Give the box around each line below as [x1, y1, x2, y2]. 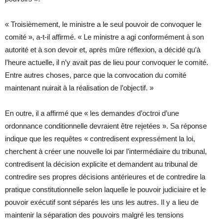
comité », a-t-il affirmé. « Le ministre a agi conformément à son [5, 32, 204, 41]
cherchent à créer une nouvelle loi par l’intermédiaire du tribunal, [5, 147, 207, 155]
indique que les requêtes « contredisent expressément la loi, [5, 134, 195, 143]
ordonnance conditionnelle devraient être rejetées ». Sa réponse [5, 121, 207, 130]
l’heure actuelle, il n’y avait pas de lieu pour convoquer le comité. [5, 58, 208, 66]
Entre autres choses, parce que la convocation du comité [5, 70, 186, 79]
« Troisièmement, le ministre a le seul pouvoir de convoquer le [5, 20, 201, 28]
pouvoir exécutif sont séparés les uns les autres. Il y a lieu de [5, 197, 198, 206]
